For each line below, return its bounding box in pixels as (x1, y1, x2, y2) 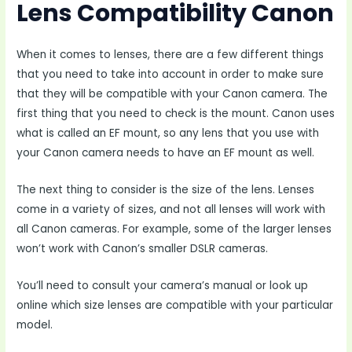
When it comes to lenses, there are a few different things (16, 47, 324, 63)
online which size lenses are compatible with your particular (16, 297, 334, 313)
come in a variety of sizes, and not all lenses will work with (16, 201, 326, 217)
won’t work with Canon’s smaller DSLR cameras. (16, 240, 269, 256)
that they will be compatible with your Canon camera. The (16, 86, 328, 102)
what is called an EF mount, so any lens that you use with (16, 126, 320, 141)
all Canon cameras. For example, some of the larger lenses (16, 221, 332, 236)
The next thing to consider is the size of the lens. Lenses (16, 181, 315, 197)
